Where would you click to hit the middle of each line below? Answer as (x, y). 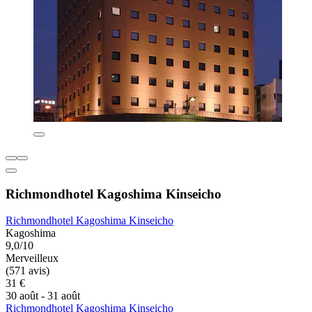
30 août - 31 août (43, 296)
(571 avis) (28, 271)
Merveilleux (32, 258)
